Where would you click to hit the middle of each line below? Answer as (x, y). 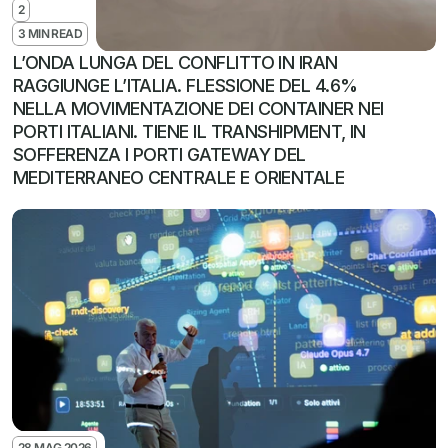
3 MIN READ (50, 33)
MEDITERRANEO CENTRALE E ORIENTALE (179, 177)
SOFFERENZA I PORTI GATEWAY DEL (159, 154)
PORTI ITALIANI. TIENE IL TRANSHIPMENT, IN (189, 131)
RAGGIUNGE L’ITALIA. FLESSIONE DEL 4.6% (185, 85)
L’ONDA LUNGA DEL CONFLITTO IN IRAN (175, 62)
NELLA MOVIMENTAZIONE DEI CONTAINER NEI (198, 108)
